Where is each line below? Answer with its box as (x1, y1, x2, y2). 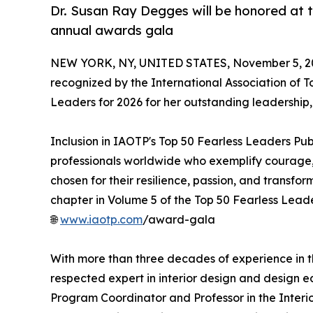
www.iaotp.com (60, 212, 143, 227)
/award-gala (143, 212, 215, 227)
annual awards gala (50, 22, 173, 38)
